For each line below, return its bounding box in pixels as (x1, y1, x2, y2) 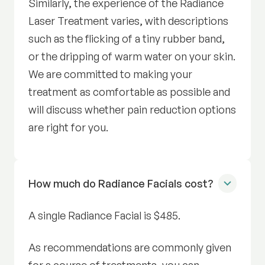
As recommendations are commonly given (28, 241, 232, 254)
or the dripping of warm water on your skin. (28, 50, 236, 63)
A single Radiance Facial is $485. (28, 209, 181, 222)
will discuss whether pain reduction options (28, 103, 237, 117)
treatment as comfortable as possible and (28, 85, 231, 99)
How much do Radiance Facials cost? (28, 177, 214, 190)
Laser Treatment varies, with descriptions (28, 14, 229, 28)
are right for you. (28, 121, 109, 134)
